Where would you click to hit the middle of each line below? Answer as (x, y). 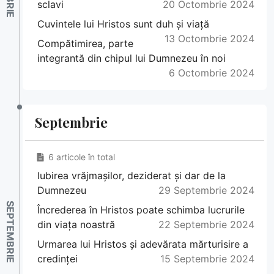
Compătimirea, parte (85, 44)
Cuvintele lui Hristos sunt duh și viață (123, 24)
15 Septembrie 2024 (207, 259)
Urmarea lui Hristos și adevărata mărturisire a (143, 244)
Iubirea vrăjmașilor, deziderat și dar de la (131, 176)
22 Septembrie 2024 (206, 225)
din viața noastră (76, 225)
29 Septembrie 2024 (206, 191)
